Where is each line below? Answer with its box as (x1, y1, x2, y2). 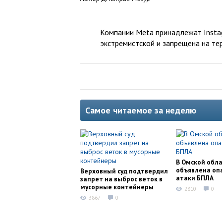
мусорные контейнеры (80, 182, 154, 191)
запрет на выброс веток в (80, 174, 163, 183)
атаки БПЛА (176, 173, 214, 182)
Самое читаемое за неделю (85, 105, 196, 116)
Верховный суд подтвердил (80, 166, 168, 175)
